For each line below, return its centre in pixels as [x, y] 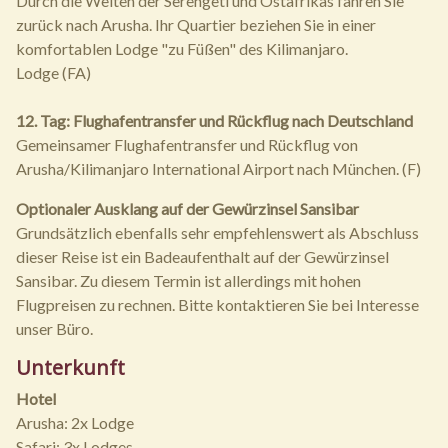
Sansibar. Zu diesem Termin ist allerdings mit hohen [188, 281]
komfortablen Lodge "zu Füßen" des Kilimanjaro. [182, 49]
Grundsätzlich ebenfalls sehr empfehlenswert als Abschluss [217, 233]
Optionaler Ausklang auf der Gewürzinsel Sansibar [187, 209]
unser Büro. [54, 329]
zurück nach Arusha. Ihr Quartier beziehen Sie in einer [196, 25]
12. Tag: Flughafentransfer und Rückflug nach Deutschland [214, 121]
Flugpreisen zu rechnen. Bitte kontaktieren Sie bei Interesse [217, 305]
